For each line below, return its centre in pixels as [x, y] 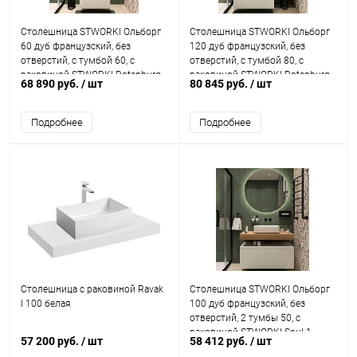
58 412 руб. [220, 341]
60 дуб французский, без [76, 46]
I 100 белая [46, 304]
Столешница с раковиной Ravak [92, 289]
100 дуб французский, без [247, 304]
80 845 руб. [220, 84]
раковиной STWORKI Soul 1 [250, 332]
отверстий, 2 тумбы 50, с [245, 318]
